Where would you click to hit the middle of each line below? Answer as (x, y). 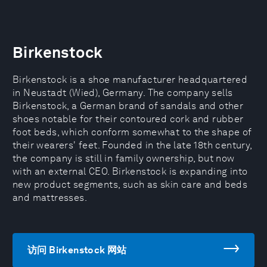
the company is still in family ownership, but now (124, 158)
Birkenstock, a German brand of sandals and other (128, 106)
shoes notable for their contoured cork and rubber (128, 119)
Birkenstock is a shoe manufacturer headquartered (130, 80)
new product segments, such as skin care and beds (130, 184)
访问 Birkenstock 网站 (77, 250)
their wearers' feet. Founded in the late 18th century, (132, 145)
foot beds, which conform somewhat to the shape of (132, 132)
